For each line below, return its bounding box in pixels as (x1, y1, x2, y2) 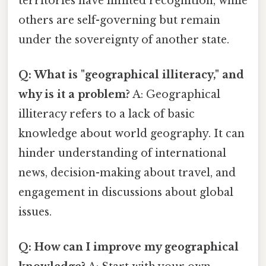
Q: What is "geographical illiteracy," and (18, 68, 244, 81)
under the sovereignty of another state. (18, 33, 229, 46)
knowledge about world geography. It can (18, 126, 245, 140)
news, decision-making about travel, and (18, 166, 236, 179)
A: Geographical (130, 87, 220, 101)
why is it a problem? (18, 87, 130, 101)
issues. (18, 205, 52, 218)
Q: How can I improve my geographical (18, 240, 239, 254)
